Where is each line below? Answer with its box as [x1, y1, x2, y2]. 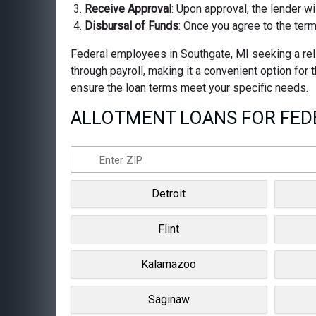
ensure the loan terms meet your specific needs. [71, 80, 308, 95]
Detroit [152, 186, 186, 200]
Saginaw [147, 292, 190, 306]
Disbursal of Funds [85, 18, 178, 32]
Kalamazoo [141, 257, 197, 271]
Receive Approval [85, 1, 171, 16]
